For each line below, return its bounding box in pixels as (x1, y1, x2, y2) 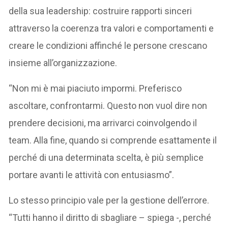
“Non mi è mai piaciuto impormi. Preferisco (9, 82, 182, 94)
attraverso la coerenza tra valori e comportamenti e (9, 22, 214, 34)
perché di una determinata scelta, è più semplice (9, 152, 204, 163)
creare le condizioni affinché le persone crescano (9, 40, 208, 51)
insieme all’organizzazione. (9, 57, 118, 68)
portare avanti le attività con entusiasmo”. (9, 169, 175, 180)
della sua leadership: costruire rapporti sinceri (9, 5, 192, 16)
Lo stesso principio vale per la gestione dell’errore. (9, 194, 210, 206)
